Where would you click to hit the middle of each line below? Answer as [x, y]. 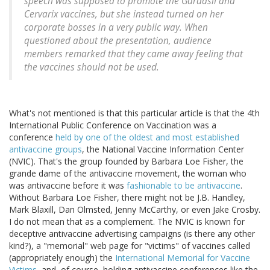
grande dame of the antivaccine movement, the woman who [128, 174]
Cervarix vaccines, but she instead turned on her [124, 14]
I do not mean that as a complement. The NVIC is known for [127, 222]
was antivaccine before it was [68, 186]
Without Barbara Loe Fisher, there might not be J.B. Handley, [127, 198]
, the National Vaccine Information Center [163, 149]
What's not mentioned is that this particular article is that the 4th [134, 113]
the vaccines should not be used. [92, 67]
